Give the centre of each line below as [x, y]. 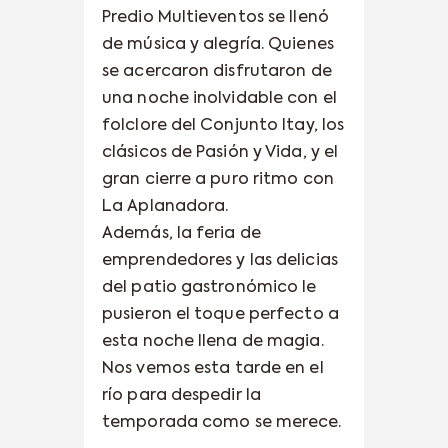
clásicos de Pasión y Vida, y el [220, 152]
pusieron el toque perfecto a [220, 314]
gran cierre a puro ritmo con [218, 179]
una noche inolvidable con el [219, 98]
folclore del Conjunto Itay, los [223, 125]
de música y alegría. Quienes [218, 44]
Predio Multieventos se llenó [215, 17]
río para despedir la [182, 395]
